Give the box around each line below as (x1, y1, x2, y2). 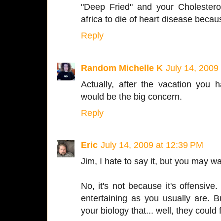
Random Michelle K (81, 62, 163, 73)
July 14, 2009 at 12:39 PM (101, 140, 203, 150)
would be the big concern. (81, 91, 182, 102)
